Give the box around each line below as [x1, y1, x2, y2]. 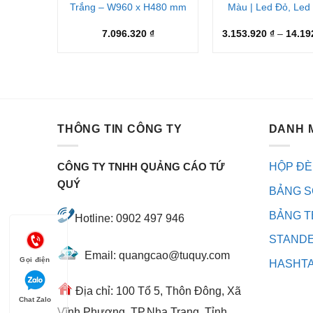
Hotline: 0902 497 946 [75, 212, 184, 224]
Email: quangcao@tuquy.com [79, 249, 230, 261]
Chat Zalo [19, 296, 52, 304]
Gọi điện [20, 256, 50, 264]
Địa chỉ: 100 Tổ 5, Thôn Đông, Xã [73, 285, 241, 298]
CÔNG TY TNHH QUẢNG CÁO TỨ [57, 161, 224, 173]
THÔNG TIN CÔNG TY [57, 122, 182, 135]
